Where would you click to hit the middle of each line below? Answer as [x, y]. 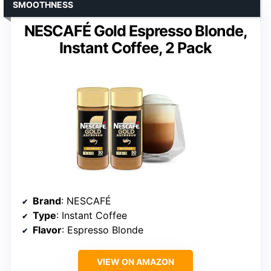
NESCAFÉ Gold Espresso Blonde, [135, 31]
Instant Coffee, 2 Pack [135, 47]
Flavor [47, 230]
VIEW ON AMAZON [135, 261]
